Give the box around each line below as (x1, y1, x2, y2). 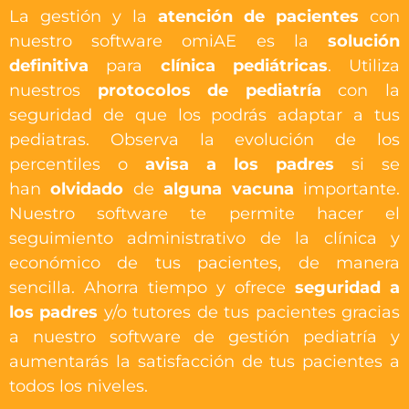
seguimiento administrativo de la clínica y (9, 227, 400, 248)
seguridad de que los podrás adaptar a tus (9, 104, 400, 125)
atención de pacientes (158, 5, 370, 26)
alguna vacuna (163, 178, 294, 199)
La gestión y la (9, 5, 158, 26)
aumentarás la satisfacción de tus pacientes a (9, 351, 400, 372)
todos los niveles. (9, 375, 148, 396)
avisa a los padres (145, 153, 334, 174)
